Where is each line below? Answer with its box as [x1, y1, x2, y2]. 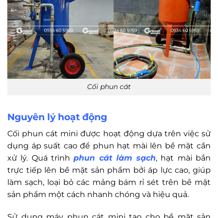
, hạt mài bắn [156, 153, 211, 163]
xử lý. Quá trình [7, 153, 74, 163]
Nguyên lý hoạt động [7, 111, 107, 123]
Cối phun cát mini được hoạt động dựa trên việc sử [7, 128, 211, 138]
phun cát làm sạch [73, 153, 156, 163]
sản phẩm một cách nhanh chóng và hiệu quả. [7, 189, 189, 199]
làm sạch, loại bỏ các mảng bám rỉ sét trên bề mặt [7, 177, 211, 187]
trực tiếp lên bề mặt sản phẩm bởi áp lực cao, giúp [7, 165, 211, 175]
